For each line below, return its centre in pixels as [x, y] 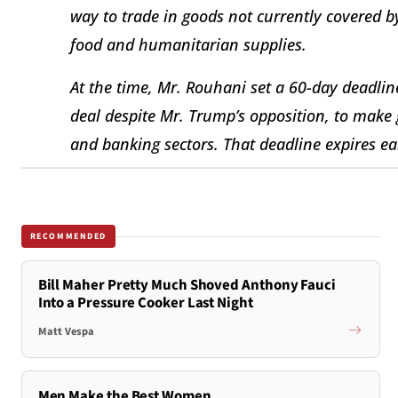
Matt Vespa [66, 331]
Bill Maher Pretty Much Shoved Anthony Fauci [187, 286]
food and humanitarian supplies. [188, 44]
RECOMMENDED [68, 236]
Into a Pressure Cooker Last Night [145, 303]
